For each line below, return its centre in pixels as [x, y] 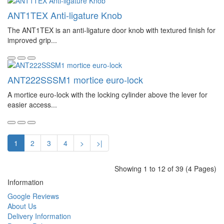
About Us [22, 206]
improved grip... [32, 40]
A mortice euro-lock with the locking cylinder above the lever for [107, 94]
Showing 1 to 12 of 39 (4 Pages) [165, 168]
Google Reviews [33, 196]
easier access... [32, 104]
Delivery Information [39, 216]
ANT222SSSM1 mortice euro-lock [75, 79]
